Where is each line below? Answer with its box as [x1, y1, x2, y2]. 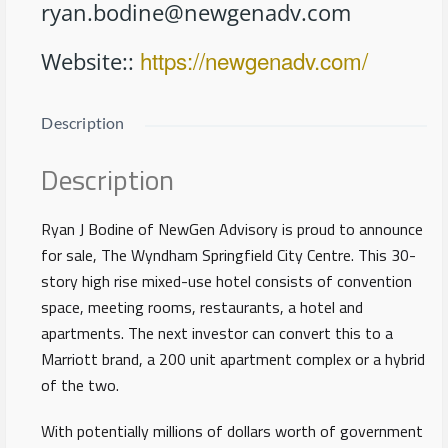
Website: [41, 45, 129, 77]
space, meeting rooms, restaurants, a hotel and [41, 294, 364, 319]
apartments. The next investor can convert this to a [41, 320, 394, 345]
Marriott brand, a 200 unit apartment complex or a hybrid [41, 346, 426, 371]
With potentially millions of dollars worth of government [41, 418, 424, 443]
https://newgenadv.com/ [140, 43, 369, 76]
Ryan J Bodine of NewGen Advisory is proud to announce [41, 216, 424, 241]
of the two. [41, 372, 120, 397]
